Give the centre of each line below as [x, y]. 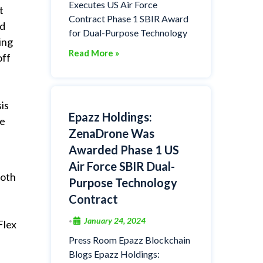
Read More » [94, 53]
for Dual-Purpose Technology [128, 32]
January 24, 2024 [114, 220]
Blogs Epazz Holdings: [114, 254]
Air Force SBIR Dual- [122, 166]
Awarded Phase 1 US [124, 149]
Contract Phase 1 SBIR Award [128, 18]
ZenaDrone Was [111, 133]
